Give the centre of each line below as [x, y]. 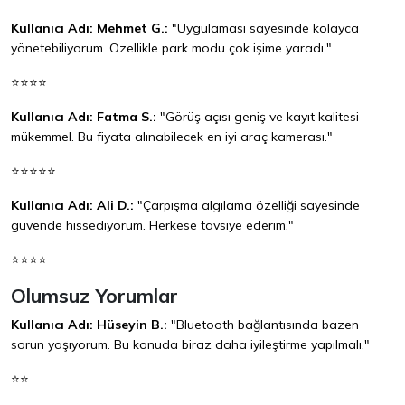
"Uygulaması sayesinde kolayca [264, 28]
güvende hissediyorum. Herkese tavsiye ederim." [152, 226]
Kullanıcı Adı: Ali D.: [72, 206]
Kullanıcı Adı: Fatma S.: [84, 117]
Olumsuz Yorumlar [94, 296]
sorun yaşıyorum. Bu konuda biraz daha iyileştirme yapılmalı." [190, 345]
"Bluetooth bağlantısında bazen [263, 325]
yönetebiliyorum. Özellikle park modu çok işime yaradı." [171, 48]
